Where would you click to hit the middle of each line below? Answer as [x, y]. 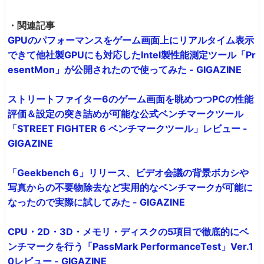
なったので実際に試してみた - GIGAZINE [96, 202]
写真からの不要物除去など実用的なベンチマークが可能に [130, 187]
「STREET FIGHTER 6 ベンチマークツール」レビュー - [128, 128]
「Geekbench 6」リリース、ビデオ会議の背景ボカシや [128, 172]
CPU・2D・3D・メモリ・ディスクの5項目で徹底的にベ [128, 231]
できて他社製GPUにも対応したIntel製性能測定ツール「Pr [132, 55]
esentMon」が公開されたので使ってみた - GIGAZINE [125, 69]
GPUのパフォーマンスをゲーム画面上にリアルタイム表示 [131, 40]
